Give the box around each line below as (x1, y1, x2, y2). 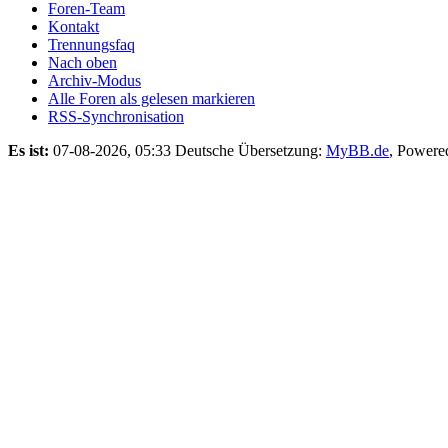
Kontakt (48, 17, 99, 35)
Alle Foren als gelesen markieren (48, 89, 255, 107)
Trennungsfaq (48, 35, 135, 53)
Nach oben (48, 53, 117, 71)
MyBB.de (326, 141, 389, 159)
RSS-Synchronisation (48, 107, 184, 125)
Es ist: (8, 141, 49, 159)
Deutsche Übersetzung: (175, 141, 326, 159)
